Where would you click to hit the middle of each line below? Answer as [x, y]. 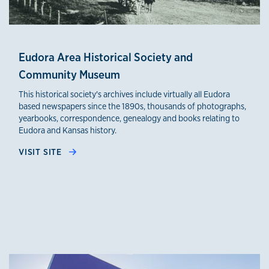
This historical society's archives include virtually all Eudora [124, 94]
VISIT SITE [41, 152]
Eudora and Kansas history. [68, 130]
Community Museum [69, 75]
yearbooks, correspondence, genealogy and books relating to [129, 118]
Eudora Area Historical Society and [106, 57]
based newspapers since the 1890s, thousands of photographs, [132, 106]
